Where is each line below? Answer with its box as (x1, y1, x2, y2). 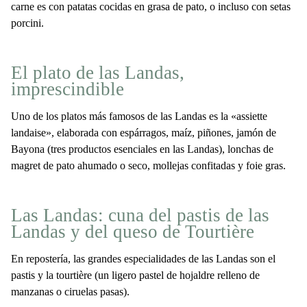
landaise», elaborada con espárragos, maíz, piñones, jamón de (11, 127, 276, 138)
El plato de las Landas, (11, 62, 184, 83)
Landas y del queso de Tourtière (11, 221, 254, 242)
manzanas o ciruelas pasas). (11, 286, 130, 297)
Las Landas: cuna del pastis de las (11, 205, 269, 225)
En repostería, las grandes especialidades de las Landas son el (11, 253, 275, 265)
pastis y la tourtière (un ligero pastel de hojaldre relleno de (11, 269, 260, 281)
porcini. (11, 17, 44, 29)
